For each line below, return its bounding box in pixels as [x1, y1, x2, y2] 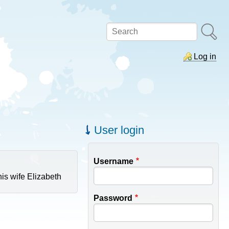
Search [106, 27, 134, 36]
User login [94, 123, 145, 136]
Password [94, 193, 133, 202]
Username [94, 156, 134, 166]
